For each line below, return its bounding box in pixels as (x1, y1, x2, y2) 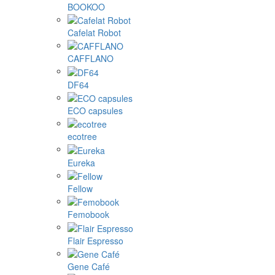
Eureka (68, 156, 95, 169)
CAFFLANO (68, 52, 114, 65)
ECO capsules (68, 104, 123, 117)
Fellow (68, 182, 93, 195)
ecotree (68, 130, 97, 143)
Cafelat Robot (68, 26, 121, 39)
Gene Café (68, 260, 110, 273)
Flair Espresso (68, 234, 123, 247)
